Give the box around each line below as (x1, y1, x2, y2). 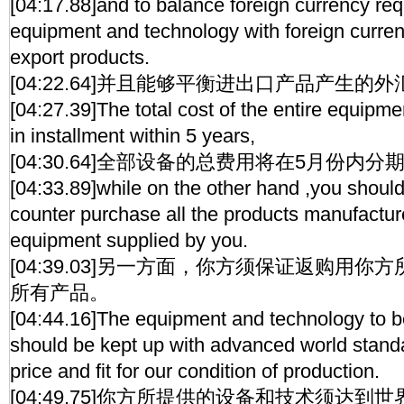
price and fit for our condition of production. (10, 360, 380, 382)
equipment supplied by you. (10, 229, 248, 252)
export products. (10, 46, 150, 69)
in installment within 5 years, (10, 124, 255, 147)
